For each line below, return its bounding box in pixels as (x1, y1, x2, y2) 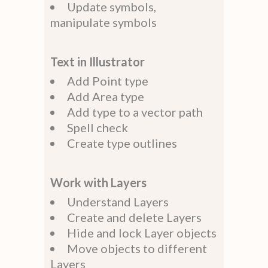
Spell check (67, 120, 128, 135)
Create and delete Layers (67, 209, 202, 224)
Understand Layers (67, 194, 169, 209)
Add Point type (67, 73, 148, 88)
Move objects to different (67, 240, 207, 255)
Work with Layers (50, 175, 147, 190)
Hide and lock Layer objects (67, 225, 217, 240)
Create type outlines (67, 135, 177, 150)
